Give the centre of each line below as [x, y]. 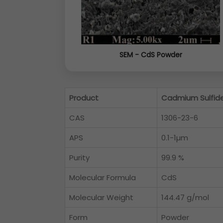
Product [84, 98]
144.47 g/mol [185, 198]
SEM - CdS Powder [151, 55]
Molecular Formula [103, 178]
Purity [79, 158]
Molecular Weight [101, 198]
